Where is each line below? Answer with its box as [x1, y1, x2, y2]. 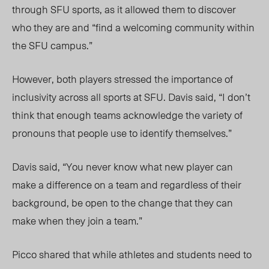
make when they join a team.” [12, 213, 145, 229]
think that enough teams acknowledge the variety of [12, 107, 243, 123]
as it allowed [104, 1, 160, 17]
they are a [31, 19, 77, 35]
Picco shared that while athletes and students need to [12, 246, 252, 262]
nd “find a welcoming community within [77, 19, 255, 35]
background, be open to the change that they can [12, 195, 233, 211]
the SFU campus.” [12, 37, 95, 53]
